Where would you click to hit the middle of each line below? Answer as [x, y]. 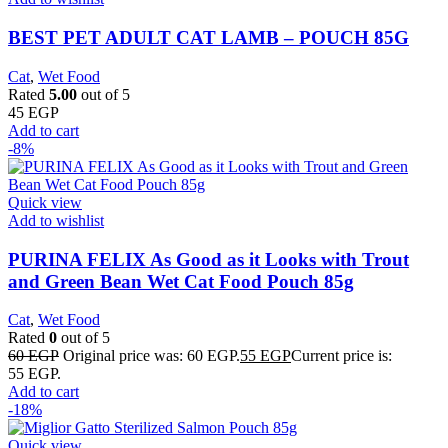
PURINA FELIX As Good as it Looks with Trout [208, 259]
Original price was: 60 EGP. [151, 356]
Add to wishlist [56, 220]
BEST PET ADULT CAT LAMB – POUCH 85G [208, 38]
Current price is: [341, 356]
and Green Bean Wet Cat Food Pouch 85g [181, 281]
